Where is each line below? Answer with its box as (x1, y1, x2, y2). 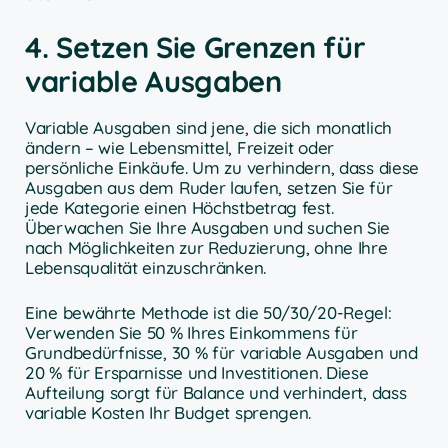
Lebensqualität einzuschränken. (25, 256, 266, 278)
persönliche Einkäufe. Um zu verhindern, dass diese (25, 156, 420, 178)
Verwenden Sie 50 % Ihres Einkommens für (25, 322, 358, 344)
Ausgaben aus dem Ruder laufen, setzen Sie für (25, 176, 393, 198)
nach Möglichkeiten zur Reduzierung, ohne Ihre (25, 236, 388, 258)
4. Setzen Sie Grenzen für (25, 28, 366, 65)
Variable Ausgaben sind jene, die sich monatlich (25, 116, 392, 138)
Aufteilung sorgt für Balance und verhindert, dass (25, 382, 407, 404)
